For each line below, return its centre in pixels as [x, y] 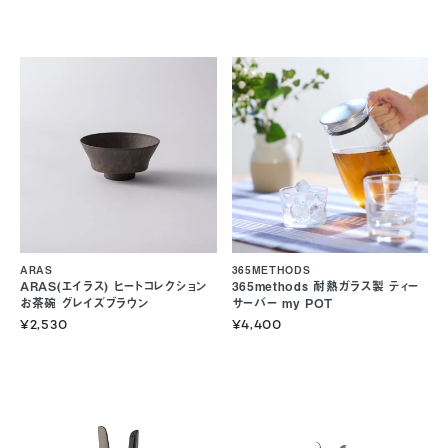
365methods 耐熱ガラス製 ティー [325, 286]
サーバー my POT [282, 303]
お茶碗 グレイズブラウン [84, 303]
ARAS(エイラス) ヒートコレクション [113, 286]
